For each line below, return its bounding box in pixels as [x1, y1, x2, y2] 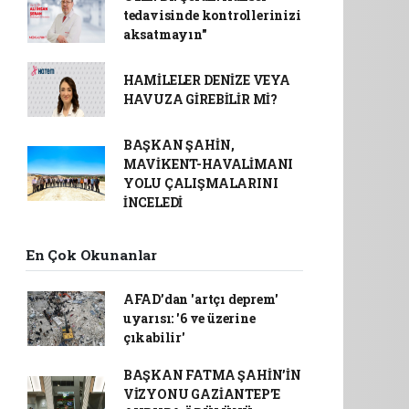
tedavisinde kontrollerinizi [122, 6, 301, 24]
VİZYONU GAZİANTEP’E [122, 385, 281, 403]
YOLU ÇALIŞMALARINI [122, 174, 278, 192]
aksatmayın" [122, 26, 207, 43]
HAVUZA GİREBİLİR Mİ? [122, 90, 278, 108]
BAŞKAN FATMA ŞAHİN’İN [122, 366, 301, 383]
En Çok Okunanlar [26, 246, 157, 264]
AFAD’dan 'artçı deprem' [122, 290, 278, 308]
